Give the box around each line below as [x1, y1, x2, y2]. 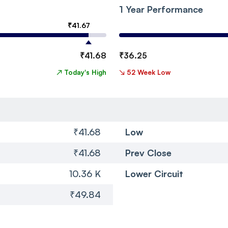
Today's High [64, 68, 106, 76]
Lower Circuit [125, 167, 183, 179]
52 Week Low [127, 68, 170, 76]
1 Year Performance [119, 3, 203, 15]
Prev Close [125, 147, 172, 158]
